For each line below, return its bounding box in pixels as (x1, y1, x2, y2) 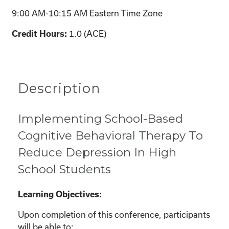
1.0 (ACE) (69, 28, 106, 38)
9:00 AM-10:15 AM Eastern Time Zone (12, 8, 163, 18)
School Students (18, 162, 111, 176)
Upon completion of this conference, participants (18, 209, 210, 219)
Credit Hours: (12, 29, 69, 38)
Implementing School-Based (18, 111, 183, 126)
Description (18, 80, 100, 96)
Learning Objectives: (18, 189, 102, 199)
